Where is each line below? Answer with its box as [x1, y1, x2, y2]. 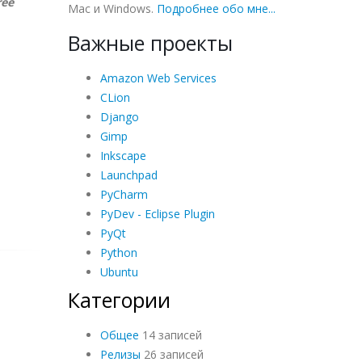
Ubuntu [99, 263, 138, 280]
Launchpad [99, 166, 158, 183]
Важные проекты [67, 28, 233, 57]
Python [99, 244, 137, 260]
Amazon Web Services [99, 69, 217, 86]
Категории [67, 285, 170, 314]
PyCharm [99, 186, 148, 202]
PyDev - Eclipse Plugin [99, 205, 215, 221]
